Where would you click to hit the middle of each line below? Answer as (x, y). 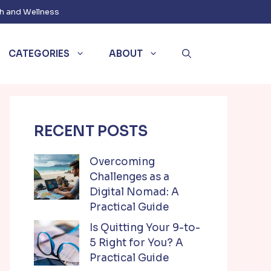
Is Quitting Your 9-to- (145, 227)
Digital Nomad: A (134, 192)
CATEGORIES (39, 54)
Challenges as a (129, 177)
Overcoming (122, 162)
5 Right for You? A (136, 243)
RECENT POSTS (91, 131)
